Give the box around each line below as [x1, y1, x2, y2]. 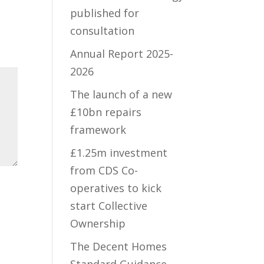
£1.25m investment [70, 146, 168, 160]
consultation [70, 24, 135, 38]
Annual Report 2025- [70, 47, 174, 61]
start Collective [70, 199, 148, 213]
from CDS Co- [70, 163, 138, 177]
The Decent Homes [70, 239, 167, 253]
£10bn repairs [70, 105, 142, 119]
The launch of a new [70, 87, 173, 101]
